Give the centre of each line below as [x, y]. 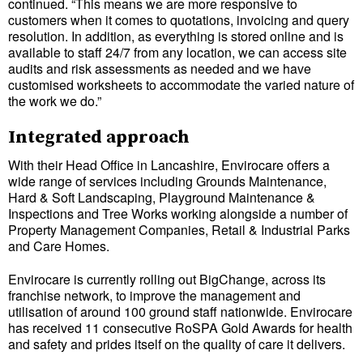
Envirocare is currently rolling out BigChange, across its [167, 279]
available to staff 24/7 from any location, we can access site [177, 53]
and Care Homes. [59, 246]
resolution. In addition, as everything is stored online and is [176, 36]
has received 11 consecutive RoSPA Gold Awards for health [180, 327]
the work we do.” [55, 101]
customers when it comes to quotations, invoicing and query [179, 20]
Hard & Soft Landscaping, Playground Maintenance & [162, 197]
